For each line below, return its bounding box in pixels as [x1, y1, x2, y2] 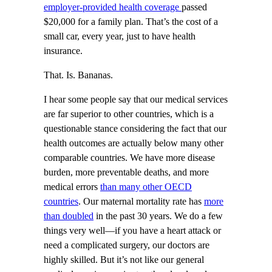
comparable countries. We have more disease [44, 152, 215, 164]
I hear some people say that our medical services [44, 94, 228, 106]
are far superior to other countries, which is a [44, 109, 214, 120]
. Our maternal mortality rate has [78, 196, 204, 208]
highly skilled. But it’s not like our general [44, 254, 204, 266]
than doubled [44, 211, 93, 222]
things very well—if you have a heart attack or [44, 225, 221, 237]
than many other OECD [100, 182, 192, 193]
